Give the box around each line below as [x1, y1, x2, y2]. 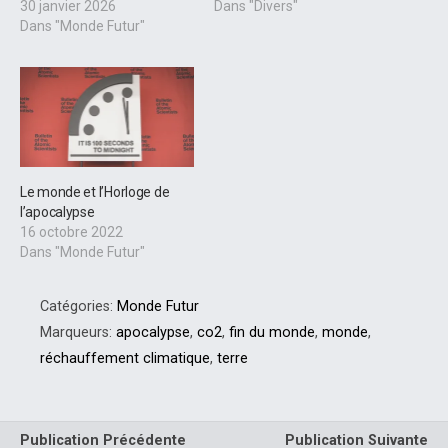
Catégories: [40, 297, 117, 315]
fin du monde [229, 323, 315, 341]
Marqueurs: [40, 323, 116, 341]
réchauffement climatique [40, 349, 210, 367]
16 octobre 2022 [20, 223, 123, 240]
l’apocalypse [20, 203, 95, 220]
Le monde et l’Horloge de [20, 183, 170, 200]
